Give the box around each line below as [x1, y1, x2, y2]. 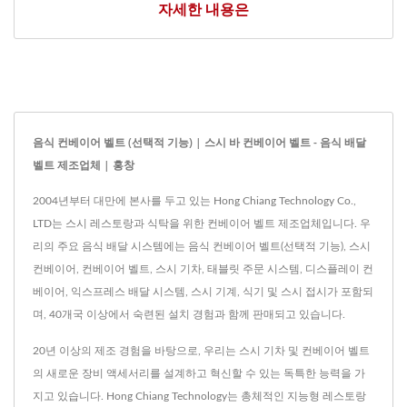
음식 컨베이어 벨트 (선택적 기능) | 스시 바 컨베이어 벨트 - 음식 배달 [33, 134, 366, 150]
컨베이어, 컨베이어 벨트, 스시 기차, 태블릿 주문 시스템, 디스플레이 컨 [33, 263, 373, 274]
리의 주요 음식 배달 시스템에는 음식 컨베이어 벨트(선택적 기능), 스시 [33, 240, 371, 252]
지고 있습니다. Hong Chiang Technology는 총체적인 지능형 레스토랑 [33, 390, 366, 402]
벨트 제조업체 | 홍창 [33, 156, 134, 173]
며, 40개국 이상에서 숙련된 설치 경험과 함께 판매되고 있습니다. [33, 308, 345, 320]
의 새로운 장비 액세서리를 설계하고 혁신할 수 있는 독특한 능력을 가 [33, 367, 365, 379]
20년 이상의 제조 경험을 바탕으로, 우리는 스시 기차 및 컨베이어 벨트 [33, 344, 370, 356]
